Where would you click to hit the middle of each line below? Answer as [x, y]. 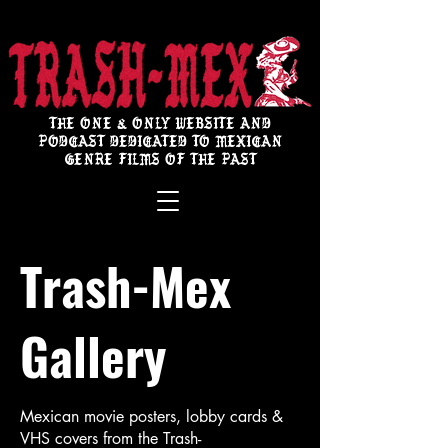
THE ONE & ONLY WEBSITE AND [160, 126]
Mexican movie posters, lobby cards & [151, 416]
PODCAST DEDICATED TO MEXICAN [160, 144]
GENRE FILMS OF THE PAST [160, 162]
